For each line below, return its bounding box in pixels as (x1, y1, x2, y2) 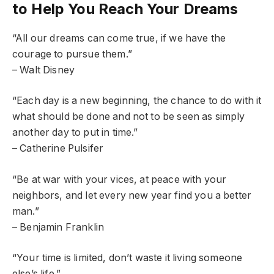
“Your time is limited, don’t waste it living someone (12, 252, 243, 264)
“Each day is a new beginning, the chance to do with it (12, 95, 262, 107)
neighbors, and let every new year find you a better (12, 189, 252, 201)
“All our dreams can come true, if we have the (12, 32, 226, 44)
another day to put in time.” (12, 127, 138, 139)
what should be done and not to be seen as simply (12, 111, 245, 123)
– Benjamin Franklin (12, 221, 105, 233)
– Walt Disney (12, 64, 75, 76)
